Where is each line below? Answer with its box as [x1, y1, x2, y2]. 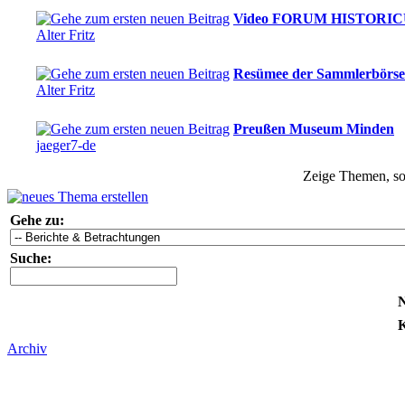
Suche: [10, 250, 52, 266]
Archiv [7, 341, 47, 356]
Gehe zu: [10, 212, 64, 228]
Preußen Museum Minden [233, 121, 394, 137]
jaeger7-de [36, 137, 96, 153]
